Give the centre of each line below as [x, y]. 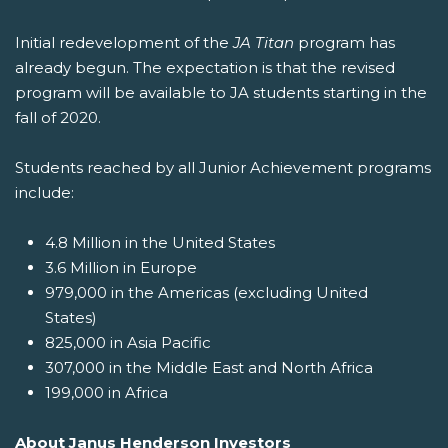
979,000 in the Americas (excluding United [206, 293]
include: [44, 193]
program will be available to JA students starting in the [221, 93]
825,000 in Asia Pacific [128, 343]
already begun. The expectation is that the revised [205, 68]
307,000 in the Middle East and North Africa [209, 368]
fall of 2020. [58, 118]
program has [346, 43]
